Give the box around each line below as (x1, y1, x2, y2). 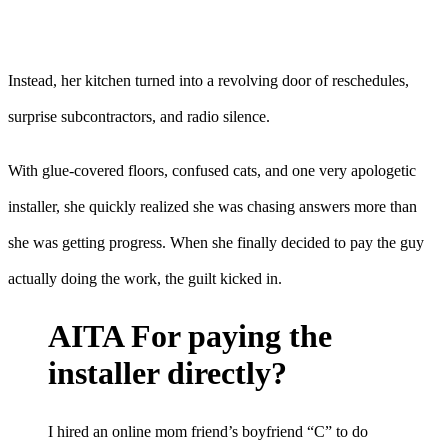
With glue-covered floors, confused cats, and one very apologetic (8, 161, 416, 179)
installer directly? (48, 355, 287, 392)
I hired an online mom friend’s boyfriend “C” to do (48, 422, 368, 440)
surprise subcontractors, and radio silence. (8, 107, 270, 125)
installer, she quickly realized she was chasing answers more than (8, 197, 417, 215)
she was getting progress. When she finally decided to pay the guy (8, 233, 424, 251)
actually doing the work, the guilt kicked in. (8, 269, 282, 287)
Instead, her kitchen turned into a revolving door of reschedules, (8, 71, 409, 89)
